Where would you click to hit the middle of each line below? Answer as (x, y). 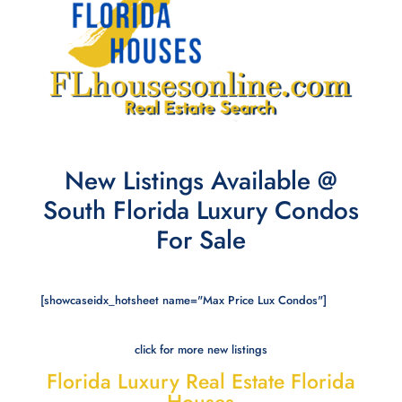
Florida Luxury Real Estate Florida (201, 382)
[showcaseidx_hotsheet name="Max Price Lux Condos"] (183, 301)
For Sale (201, 240)
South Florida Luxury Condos (201, 211)
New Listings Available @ (201, 181)
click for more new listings (201, 350)
